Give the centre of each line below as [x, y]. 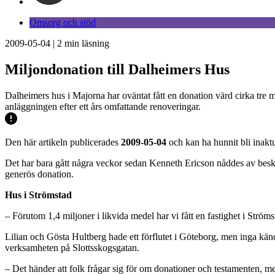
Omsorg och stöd [63, 22]
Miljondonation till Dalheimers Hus [117, 69]
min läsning [86, 43]
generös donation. [39, 174]
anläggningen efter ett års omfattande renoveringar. [103, 106]
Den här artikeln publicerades [63, 142]
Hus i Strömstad [38, 195]
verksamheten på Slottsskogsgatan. [72, 247]
